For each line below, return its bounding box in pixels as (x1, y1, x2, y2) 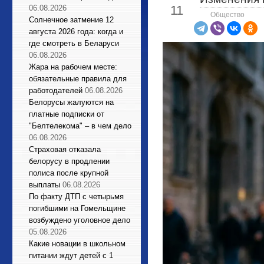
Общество (210, 11, 245, 18)
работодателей (29, 86, 82, 95)
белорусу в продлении (29, 157, 110, 166)
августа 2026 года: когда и (29, 27, 123, 36)
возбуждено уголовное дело (29, 216, 130, 225)
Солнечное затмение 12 (29, 15, 114, 24)
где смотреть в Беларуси (29, 39, 119, 48)
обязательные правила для (29, 74, 127, 83)
